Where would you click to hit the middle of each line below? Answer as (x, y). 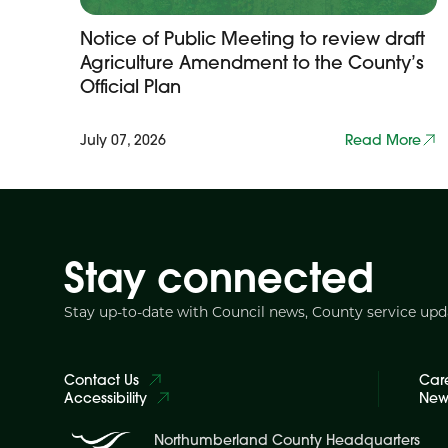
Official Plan (130, 86)
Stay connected (218, 277)
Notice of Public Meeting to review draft (252, 38)
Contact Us (101, 380)
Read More (383, 140)
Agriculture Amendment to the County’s (252, 62)
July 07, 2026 (123, 140)
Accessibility (105, 398)
